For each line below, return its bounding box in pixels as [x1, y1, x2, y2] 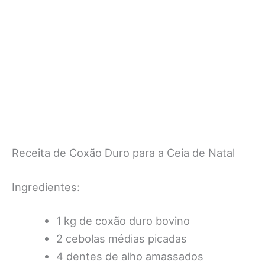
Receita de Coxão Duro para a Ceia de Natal [12, 146, 235, 160]
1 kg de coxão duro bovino [56, 214, 190, 227]
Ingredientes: [12, 180, 80, 193]
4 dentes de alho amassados [56, 249, 203, 263]
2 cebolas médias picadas [56, 231, 187, 245]
